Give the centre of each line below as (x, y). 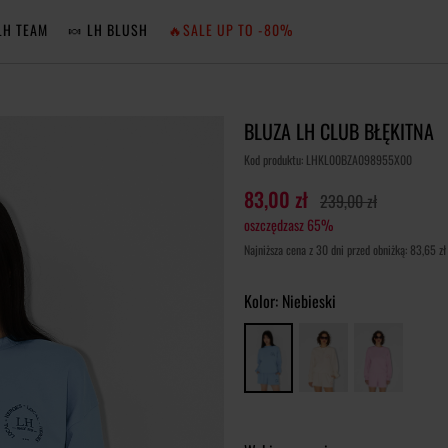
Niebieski (309, 301)
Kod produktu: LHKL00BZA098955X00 (328, 159)
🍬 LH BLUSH (108, 29)
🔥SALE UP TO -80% (230, 29)
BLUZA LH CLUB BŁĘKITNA (339, 131)
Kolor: (263, 301)
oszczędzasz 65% (288, 224)
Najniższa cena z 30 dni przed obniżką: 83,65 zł (345, 249)
